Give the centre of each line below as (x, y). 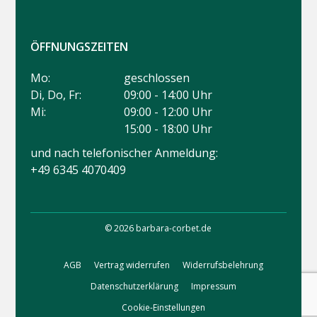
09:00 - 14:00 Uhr (168, 95)
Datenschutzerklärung (135, 287)
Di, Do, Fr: (56, 95)
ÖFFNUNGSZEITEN (79, 47)
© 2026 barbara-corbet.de (158, 229)
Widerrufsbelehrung (223, 265)
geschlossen (156, 78)
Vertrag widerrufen (132, 265)
